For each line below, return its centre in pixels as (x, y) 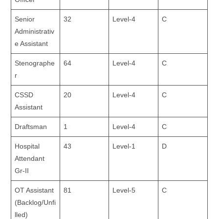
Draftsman (31, 126)
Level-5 (124, 190)
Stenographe (35, 63)
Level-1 (124, 146)
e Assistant (32, 43)
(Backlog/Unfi (35, 202)
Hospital (27, 146)
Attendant (30, 158)
